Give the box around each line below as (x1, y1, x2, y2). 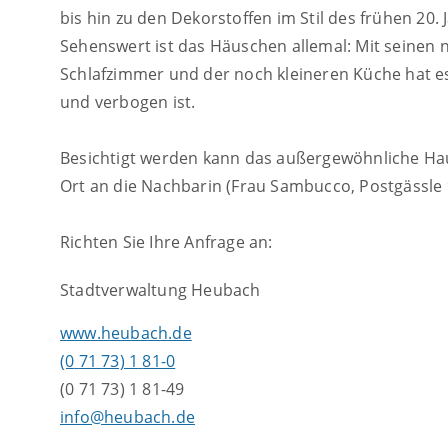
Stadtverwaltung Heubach (60, 279, 261, 302)
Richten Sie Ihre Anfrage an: (60, 231, 273, 254)
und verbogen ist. (60, 91, 196, 114)
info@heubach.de (60, 405, 195, 428)
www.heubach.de (60, 321, 192, 344)
